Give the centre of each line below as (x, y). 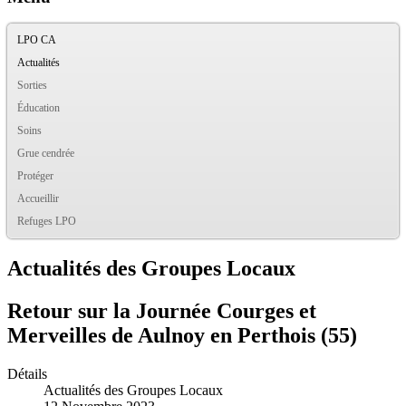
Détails (27, 374)
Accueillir (38, 199)
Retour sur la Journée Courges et (162, 311)
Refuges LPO (47, 222)
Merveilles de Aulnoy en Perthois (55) (182, 336)
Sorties (32, 86)
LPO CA (37, 40)
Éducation (39, 108)
